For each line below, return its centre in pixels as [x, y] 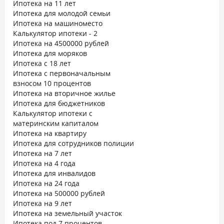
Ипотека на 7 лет [42, 153]
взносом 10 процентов [52, 83]
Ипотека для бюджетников [59, 103]
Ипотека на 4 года [44, 163]
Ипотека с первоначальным [62, 73]
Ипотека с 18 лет [42, 63]
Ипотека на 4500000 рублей [61, 43]
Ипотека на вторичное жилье [64, 93]
